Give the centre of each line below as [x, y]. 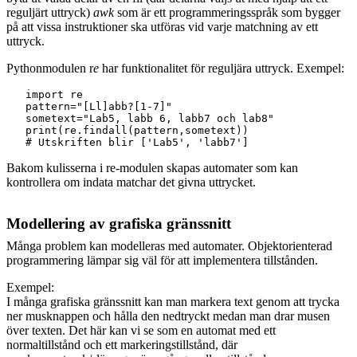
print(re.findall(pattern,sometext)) [127, 130]
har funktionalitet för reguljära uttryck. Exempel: [222, 68]
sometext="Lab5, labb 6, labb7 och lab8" [140, 118]
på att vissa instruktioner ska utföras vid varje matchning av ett [162, 26]
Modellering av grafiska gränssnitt [119, 223]
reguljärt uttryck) [50, 12]
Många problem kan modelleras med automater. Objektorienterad [169, 245]
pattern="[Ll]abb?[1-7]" [89, 106]
